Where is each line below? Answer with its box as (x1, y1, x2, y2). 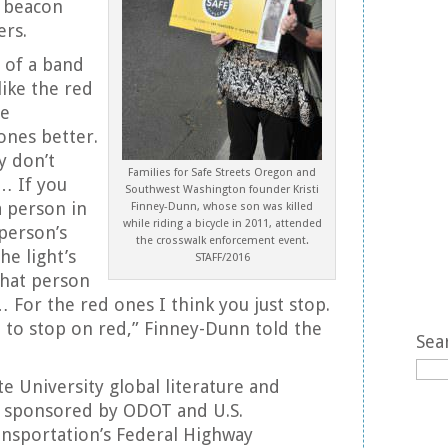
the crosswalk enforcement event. (135, 234, 309, 247)
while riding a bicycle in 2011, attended (122, 217, 322, 230)
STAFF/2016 (194, 251, 250, 264)
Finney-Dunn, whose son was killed (131, 200, 313, 213)
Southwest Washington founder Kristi (125, 183, 319, 196)
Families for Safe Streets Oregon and (128, 166, 316, 179)
